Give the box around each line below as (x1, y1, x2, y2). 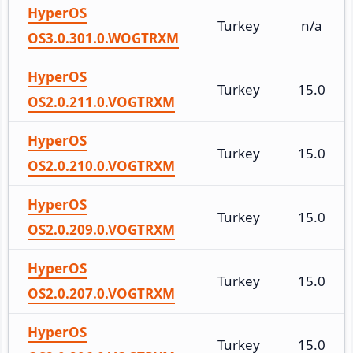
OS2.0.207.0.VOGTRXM (28, 284, 175, 303)
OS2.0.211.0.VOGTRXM (28, 92, 175, 111)
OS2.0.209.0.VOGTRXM (28, 220, 175, 239)
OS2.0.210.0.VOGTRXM (28, 156, 175, 175)
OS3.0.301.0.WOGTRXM (28, 28, 179, 47)
